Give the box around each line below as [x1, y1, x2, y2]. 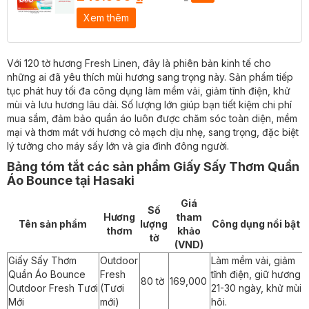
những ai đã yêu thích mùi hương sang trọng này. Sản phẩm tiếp [7, 70, 293, 83]
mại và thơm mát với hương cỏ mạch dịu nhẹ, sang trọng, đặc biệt [7, 126, 299, 138]
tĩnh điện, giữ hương [211, 268, 301, 280]
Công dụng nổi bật [212, 217, 300, 230]
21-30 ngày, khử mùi [211, 281, 301, 294]
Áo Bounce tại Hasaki [7, 172, 134, 188]
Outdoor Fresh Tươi [8, 281, 98, 294]
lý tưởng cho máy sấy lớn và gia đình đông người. [7, 139, 229, 152]
